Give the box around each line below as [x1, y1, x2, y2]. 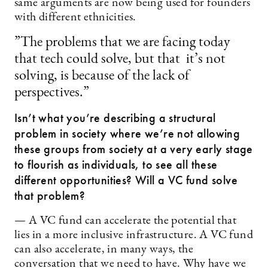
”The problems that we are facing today [14, 35, 230, 50]
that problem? [14, 188, 86, 203]
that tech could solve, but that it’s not [14, 52, 226, 66]
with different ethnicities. [14, 11, 136, 23]
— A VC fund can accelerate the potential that [14, 215, 236, 227]
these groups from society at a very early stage [14, 141, 253, 157]
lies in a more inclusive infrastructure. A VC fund [14, 229, 253, 241]
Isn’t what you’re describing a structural [14, 110, 216, 126]
